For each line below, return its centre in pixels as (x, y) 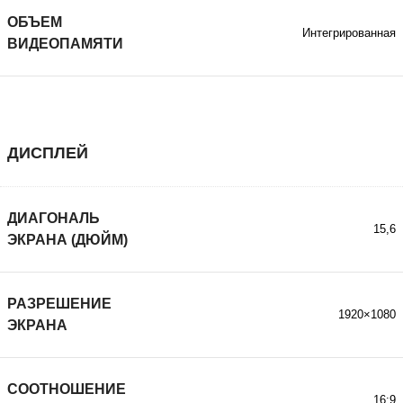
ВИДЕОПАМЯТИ (65, 44)
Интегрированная (349, 33)
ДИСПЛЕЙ (48, 153)
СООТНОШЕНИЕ (67, 389)
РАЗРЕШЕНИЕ (59, 304)
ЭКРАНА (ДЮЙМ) (67, 240)
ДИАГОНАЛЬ (54, 218)
